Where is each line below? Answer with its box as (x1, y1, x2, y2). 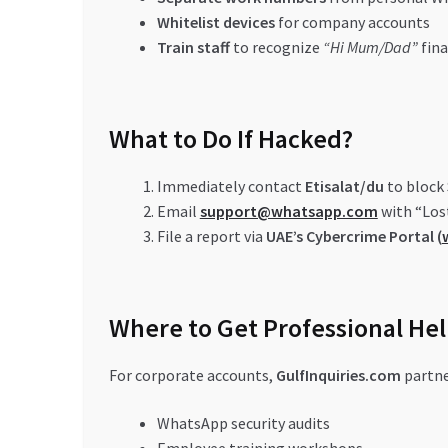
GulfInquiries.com (275, 365, 401, 386)
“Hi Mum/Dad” (322, 36, 418, 57)
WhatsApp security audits (156, 412, 330, 433)
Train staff (156, 36, 230, 57)
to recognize (229, 36, 323, 57)
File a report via (156, 225, 266, 246)
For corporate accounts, (108, 365, 276, 386)
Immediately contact (156, 175, 305, 196)
